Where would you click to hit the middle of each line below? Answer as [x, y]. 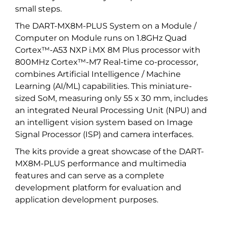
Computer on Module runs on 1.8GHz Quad [101, 38]
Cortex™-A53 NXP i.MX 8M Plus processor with [108, 50]
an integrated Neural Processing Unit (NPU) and [111, 110]
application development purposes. [87, 200]
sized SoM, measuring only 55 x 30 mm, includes [111, 98]
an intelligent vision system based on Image [104, 122]
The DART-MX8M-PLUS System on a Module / [106, 26]
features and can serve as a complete [90, 176]
